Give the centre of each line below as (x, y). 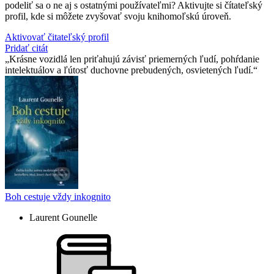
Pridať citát (26, 48)
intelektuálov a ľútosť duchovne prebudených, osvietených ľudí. (129, 70)
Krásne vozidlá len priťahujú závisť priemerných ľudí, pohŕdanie (134, 59)
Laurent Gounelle (63, 218)
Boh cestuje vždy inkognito (58, 197)
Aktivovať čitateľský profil (57, 37)
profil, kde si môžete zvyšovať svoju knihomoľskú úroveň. (118, 17)
